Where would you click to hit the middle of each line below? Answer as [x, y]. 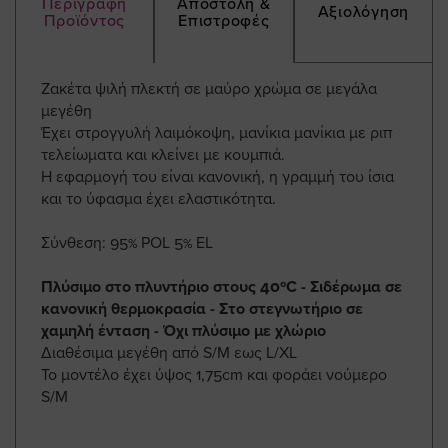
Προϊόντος [85, 20]
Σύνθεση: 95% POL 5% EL [127, 242]
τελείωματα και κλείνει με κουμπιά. [163, 154]
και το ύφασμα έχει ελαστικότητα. [158, 198]
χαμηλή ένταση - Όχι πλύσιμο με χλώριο [183, 330]
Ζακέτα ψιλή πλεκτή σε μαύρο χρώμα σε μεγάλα [209, 88]
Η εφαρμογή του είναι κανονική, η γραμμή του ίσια [217, 176]
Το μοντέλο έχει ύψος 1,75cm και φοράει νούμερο [214, 374]
